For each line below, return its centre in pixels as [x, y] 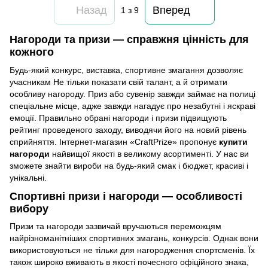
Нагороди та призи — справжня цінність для [129, 40]
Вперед [171, 10]
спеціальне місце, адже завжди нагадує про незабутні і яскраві [133, 106]
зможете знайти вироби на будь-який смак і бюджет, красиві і [129, 165]
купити [233, 141]
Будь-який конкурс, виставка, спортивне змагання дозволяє [126, 70]
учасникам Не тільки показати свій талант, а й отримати [118, 82]
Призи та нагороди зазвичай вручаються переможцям [115, 226]
